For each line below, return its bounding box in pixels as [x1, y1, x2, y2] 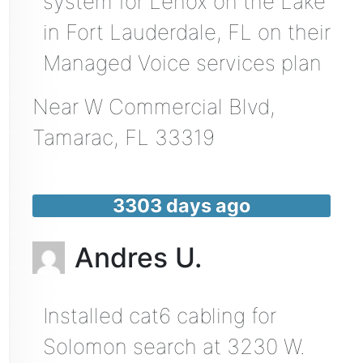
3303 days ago [113, 193, 250, 217]
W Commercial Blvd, [83, 93, 275, 119]
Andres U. [74, 241, 203, 275]
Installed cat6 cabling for [42, 303, 276, 329]
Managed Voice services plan [42, 49, 322, 75]
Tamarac [32, 124, 113, 150]
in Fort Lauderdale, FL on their [42, 19, 331, 45]
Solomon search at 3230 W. [42, 334, 305, 360]
